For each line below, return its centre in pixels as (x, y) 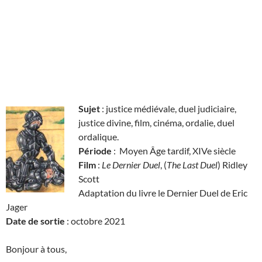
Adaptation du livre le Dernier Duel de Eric (163, 193)
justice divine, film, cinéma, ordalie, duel (156, 123)
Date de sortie (35, 221)
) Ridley (232, 165)
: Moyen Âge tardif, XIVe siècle (174, 151)
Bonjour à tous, (36, 249)
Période (95, 151)
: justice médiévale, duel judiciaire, (168, 109)
